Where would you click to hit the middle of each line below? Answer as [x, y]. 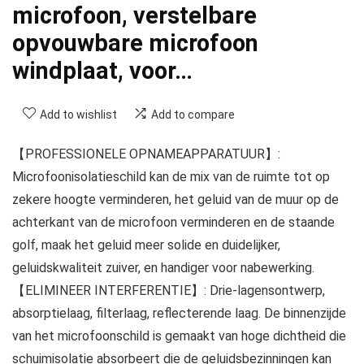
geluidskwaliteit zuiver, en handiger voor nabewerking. [163, 268]
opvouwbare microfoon [135, 43]
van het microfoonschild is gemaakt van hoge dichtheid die [179, 336]
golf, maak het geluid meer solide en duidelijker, [146, 245]
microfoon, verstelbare [134, 16]
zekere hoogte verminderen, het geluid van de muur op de [175, 200]
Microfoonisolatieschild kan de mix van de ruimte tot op [171, 177]
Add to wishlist [78, 115]
